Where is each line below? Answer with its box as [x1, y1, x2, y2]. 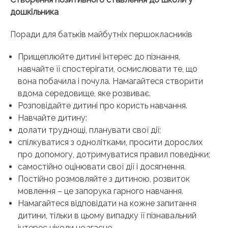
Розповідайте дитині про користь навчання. [18, 101, 187, 111]
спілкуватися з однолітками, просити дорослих [18, 137, 203, 148]
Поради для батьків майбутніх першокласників [10, 30, 192, 40]
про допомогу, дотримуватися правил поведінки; [18, 150, 210, 160]
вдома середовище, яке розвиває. [18, 89, 151, 99]
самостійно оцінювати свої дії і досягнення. [18, 162, 186, 172]
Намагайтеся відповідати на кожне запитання [18, 198, 196, 209]
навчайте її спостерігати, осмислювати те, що [18, 64, 197, 74]
